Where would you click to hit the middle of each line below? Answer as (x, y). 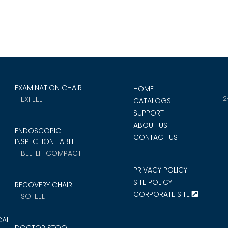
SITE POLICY (153, 182)
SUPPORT (149, 113)
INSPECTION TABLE (45, 142)
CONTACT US (155, 138)
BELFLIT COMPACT (51, 153)
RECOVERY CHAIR (43, 185)
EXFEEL (31, 99)
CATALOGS (152, 101)
